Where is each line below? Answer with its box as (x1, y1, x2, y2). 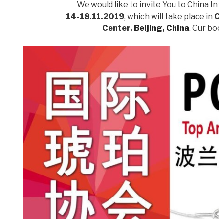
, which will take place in (124, 12, 215, 22)
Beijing (133, 23, 162, 33)
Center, (102, 23, 134, 33)
